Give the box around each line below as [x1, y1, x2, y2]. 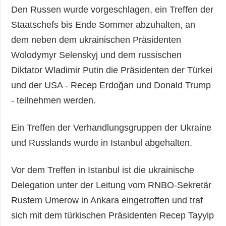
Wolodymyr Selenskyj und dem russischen [11, 49, 182, 60]
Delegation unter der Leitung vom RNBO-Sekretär [11, 180, 212, 190]
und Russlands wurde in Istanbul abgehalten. [11, 137, 198, 148]
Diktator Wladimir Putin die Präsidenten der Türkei [11, 65, 213, 75]
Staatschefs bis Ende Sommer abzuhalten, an [11, 19, 196, 30]
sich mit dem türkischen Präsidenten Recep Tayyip [11, 210, 214, 220]
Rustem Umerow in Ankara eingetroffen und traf [11, 195, 203, 205]
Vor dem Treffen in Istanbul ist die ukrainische [11, 164, 195, 175]
